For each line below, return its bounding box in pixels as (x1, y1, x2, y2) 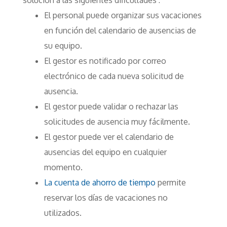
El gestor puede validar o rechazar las (44, 101, 178, 111)
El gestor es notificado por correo (44, 56, 166, 66)
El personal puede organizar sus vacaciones (44, 10, 202, 20)
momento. (44, 162, 83, 172)
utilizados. (44, 208, 82, 218)
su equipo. (44, 41, 82, 51)
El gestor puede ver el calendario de (44, 132, 174, 142)
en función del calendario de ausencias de (44, 25, 196, 35)
